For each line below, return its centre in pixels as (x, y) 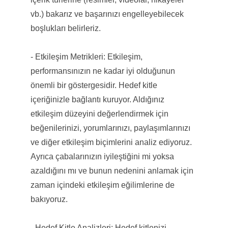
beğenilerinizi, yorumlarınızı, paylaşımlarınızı (110, 128)
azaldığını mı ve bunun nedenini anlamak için (112, 170)
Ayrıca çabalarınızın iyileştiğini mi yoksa (102, 156)
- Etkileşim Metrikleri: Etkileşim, (86, 56)
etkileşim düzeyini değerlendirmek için (99, 113)
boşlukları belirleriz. (65, 28)
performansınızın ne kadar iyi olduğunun (103, 71)
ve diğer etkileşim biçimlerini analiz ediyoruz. (111, 142)
